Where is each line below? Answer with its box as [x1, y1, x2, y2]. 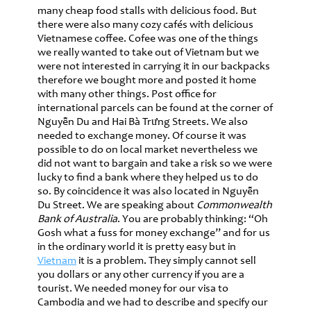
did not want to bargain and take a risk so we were [37, 158, 272, 169]
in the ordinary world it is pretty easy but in [37, 241, 236, 253]
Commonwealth [196, 199, 272, 211]
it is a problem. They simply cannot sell [76, 255, 256, 267]
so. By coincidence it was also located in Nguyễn [37, 185, 259, 197]
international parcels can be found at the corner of [37, 102, 273, 114]
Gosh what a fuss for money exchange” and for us [37, 227, 270, 239]
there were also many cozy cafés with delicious [37, 19, 253, 31]
